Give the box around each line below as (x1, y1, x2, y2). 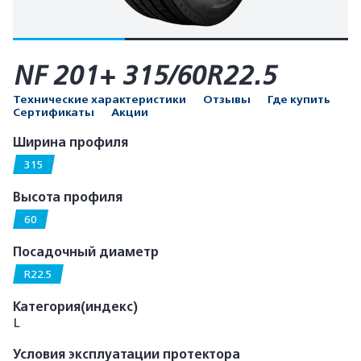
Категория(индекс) (13, 299, 138, 315)
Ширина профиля (13, 135, 128, 151)
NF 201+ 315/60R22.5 (13, 61, 277, 90)
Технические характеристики (13, 93, 186, 106)
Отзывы (203, 93, 251, 106)
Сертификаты (13, 106, 94, 119)
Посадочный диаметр (13, 244, 159, 260)
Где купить (268, 93, 330, 106)
